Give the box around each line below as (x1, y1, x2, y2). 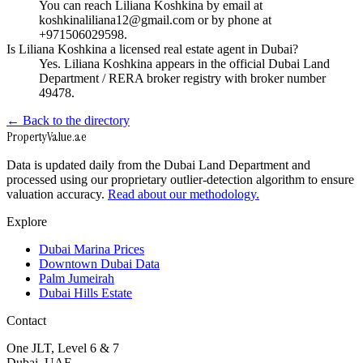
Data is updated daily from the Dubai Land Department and (6, 158, 310, 173)
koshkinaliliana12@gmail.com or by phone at (39, 13, 271, 28)
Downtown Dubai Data (39, 257, 160, 271)
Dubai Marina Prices (39, 242, 144, 257)
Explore (6, 215, 47, 229)
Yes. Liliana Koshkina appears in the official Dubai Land (39, 57, 330, 71)
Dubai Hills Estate (39, 286, 132, 301)
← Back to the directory (6, 113, 130, 128)
